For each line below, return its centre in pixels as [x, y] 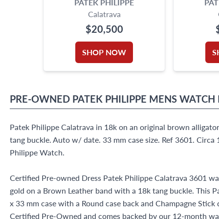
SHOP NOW [104, 52]
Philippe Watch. [37, 152]
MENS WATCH [182, 99]
